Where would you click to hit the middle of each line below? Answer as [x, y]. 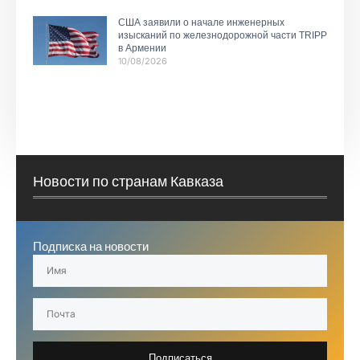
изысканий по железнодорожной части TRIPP [222, 35]
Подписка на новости [91, 247]
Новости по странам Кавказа [128, 182]
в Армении [142, 48]
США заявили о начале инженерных [201, 22]
